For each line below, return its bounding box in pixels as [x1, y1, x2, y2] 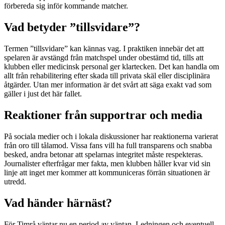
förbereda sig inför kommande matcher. [4, 2, 128, 11]
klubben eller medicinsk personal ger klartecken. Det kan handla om [4, 62, 219, 71]
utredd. [4, 177, 26, 186]
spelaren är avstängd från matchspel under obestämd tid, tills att [4, 53, 203, 62]
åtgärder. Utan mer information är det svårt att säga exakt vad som [4, 80, 211, 89]
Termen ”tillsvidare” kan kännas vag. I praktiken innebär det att [4, 44, 204, 53]
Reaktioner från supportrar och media [4, 108, 202, 122]
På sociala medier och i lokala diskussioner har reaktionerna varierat [4, 132, 218, 141]
